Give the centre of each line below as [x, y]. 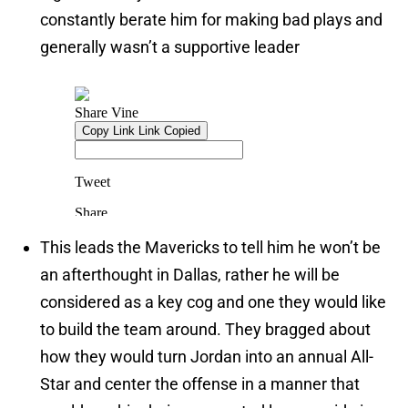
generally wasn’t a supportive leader [170, 47]
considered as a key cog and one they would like [213, 302]
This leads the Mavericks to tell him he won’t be [210, 248]
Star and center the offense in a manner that [200, 384]
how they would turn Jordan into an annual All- [207, 357]
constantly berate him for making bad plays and [211, 20]
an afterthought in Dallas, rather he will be [190, 275]
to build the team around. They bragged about [205, 330]
